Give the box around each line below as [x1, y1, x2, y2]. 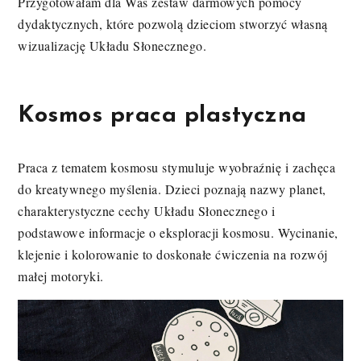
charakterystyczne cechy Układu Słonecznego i [18, 202, 276, 220]
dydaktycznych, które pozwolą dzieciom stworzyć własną [18, 15, 328, 33]
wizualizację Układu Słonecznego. [18, 37, 211, 55]
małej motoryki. [18, 268, 104, 285]
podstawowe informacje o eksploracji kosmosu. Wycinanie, [18, 224, 338, 242]
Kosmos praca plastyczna [18, 104, 307, 128]
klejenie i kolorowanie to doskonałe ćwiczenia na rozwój [18, 246, 328, 263]
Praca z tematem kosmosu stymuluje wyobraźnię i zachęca [18, 159, 336, 176]
